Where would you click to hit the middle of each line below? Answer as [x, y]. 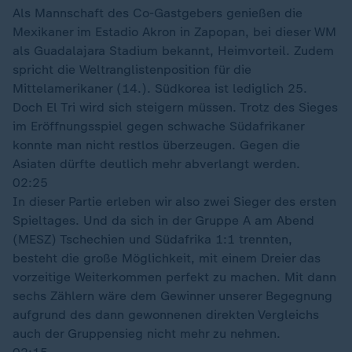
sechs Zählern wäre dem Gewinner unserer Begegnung [172, 296]
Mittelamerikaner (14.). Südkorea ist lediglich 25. [160, 88]
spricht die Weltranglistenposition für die [132, 70]
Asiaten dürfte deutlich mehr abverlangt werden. [156, 164]
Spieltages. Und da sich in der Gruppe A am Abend [163, 220]
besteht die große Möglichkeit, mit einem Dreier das [167, 258]
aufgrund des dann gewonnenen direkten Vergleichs [166, 315]
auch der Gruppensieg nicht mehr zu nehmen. [147, 334]
